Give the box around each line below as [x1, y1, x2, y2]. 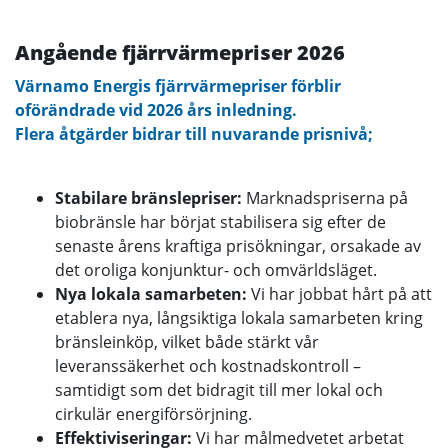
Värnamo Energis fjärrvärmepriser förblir [15, 74, 341, 97]
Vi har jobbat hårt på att [251, 282, 432, 305]
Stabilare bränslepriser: [55, 186, 246, 209]
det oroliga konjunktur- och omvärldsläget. [55, 258, 377, 281]
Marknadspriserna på [246, 186, 408, 209]
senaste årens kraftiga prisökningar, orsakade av [55, 234, 421, 257]
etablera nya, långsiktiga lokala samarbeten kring [55, 306, 423, 329]
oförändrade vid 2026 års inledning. [15, 98, 297, 121]
